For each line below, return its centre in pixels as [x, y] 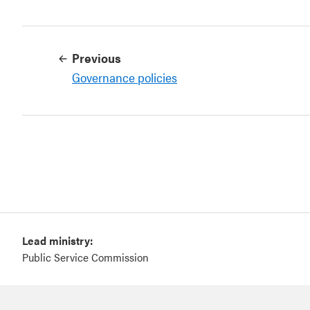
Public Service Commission [85, 257]
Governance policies [125, 77]
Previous [97, 58]
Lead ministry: [57, 240]
